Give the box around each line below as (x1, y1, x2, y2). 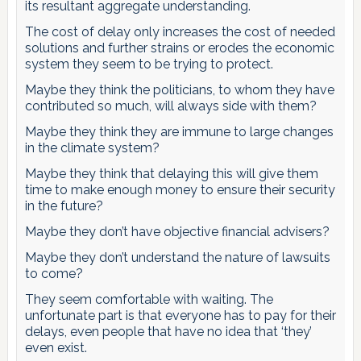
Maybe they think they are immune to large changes (24, 123, 334, 139)
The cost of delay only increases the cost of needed (24, 23, 335, 39)
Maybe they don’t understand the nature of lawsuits (24, 249, 330, 265)
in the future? (24, 197, 103, 214)
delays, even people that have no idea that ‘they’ (24, 323, 312, 339)
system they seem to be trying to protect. (24, 56, 273, 72)
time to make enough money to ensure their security (24, 181, 335, 197)
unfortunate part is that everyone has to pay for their (24, 307, 336, 323)
